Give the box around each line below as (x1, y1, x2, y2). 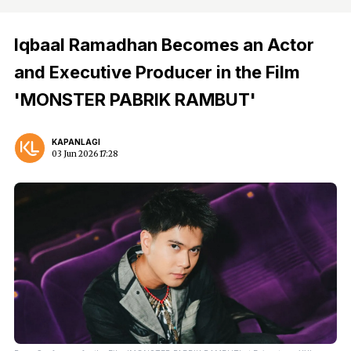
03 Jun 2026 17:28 (52, 149, 118, 159)
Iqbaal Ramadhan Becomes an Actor (14, 34, 314, 55)
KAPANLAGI (52, 137, 100, 147)
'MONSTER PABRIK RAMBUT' (14, 89, 256, 110)
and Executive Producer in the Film (14, 62, 300, 82)
